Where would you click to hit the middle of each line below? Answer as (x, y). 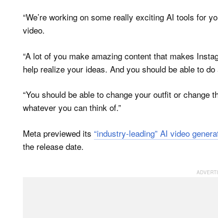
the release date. (53, 146)
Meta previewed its (58, 133)
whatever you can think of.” (72, 108)
